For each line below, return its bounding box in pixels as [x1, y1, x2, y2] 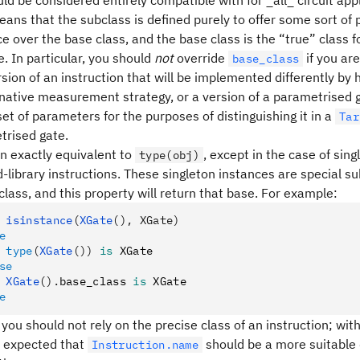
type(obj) [139, 148, 199, 162]
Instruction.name [92, 337, 199, 352]
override [174, 50, 228, 66]
